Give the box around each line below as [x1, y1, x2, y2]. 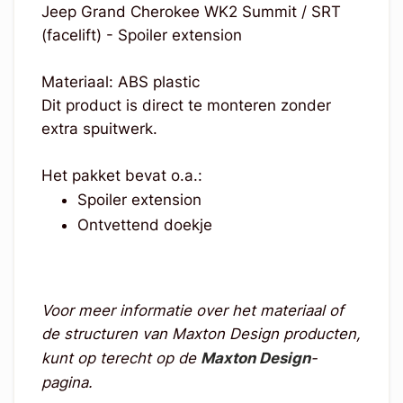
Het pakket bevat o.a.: [40, 166, 202, 185]
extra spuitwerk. [40, 120, 157, 139]
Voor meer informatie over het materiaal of [40, 301, 344, 320]
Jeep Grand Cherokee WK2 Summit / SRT [40, 3, 341, 22]
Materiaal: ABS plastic [40, 73, 200, 92]
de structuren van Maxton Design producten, [40, 325, 361, 344]
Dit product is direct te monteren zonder [40, 96, 331, 115]
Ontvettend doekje [76, 216, 212, 235]
